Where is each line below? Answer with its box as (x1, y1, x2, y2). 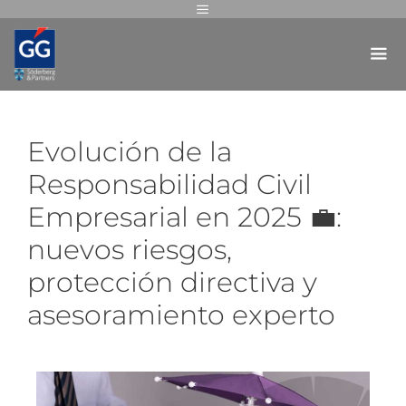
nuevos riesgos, (27, 233, 232, 266)
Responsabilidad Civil (27, 168, 312, 201)
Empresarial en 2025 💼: (27, 200, 342, 234)
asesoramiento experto (27, 298, 335, 332)
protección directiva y (27, 266, 317, 299)
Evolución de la (27, 135, 232, 169)
